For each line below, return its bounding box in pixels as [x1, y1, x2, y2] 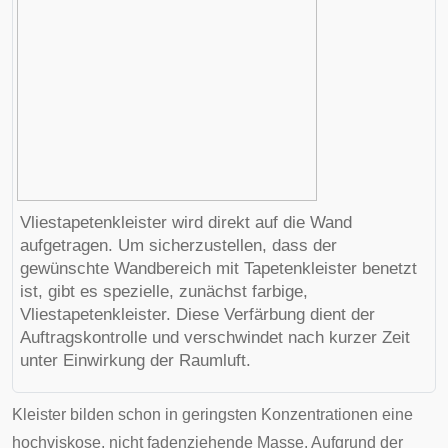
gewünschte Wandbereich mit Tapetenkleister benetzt [20, 259, 417, 278]
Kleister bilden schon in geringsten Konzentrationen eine [12, 406, 413, 423]
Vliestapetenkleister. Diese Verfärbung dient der [20, 305, 375, 324]
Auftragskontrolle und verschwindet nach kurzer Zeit [20, 328, 410, 347]
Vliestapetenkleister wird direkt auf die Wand [20, 213, 352, 232]
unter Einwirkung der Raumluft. [20, 351, 251, 370]
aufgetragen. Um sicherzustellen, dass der [20, 236, 337, 255]
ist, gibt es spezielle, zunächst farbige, [20, 282, 308, 301]
